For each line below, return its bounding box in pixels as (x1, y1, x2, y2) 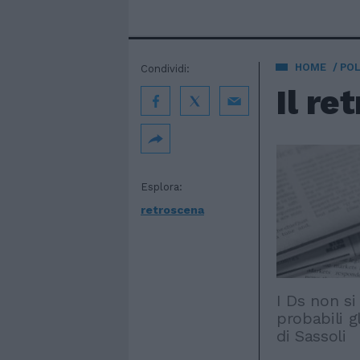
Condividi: (141, 63, 190, 75)
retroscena (141, 203, 204, 216)
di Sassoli (276, 325, 346, 346)
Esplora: (141, 181, 182, 193)
